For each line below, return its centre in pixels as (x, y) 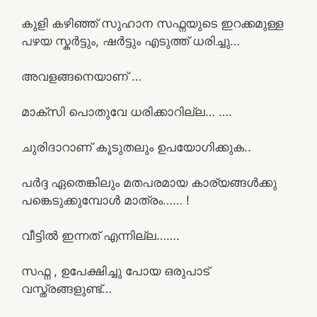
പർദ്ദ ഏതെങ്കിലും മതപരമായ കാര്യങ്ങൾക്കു (149, 182)
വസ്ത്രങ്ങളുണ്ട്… (67, 288)
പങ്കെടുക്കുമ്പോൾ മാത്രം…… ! (105, 200)
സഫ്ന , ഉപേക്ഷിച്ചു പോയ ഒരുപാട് (115, 271)
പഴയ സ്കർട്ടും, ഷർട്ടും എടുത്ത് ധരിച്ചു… (131, 41)
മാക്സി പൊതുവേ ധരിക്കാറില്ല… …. (127, 111)
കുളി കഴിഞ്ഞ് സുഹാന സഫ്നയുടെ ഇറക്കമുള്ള (152, 23)
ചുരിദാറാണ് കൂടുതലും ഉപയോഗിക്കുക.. (136, 147)
